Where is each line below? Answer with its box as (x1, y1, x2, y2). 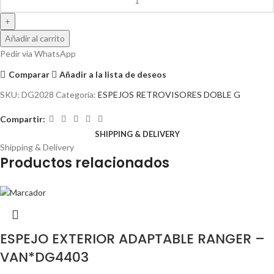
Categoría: (56, 89, 96, 100)
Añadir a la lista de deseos (59, 68, 167, 80)
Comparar (8, 68, 50, 80)
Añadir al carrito (5, 33, 65, 44)
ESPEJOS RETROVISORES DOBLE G (98, 89, 240, 100)
